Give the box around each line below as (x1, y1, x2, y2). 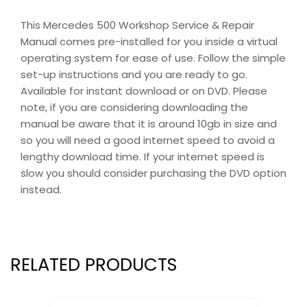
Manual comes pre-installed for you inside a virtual (21, 34, 278, 49)
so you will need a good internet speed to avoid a (21, 132, 275, 147)
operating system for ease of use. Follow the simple (21, 50, 286, 65)
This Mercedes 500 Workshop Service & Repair (21, 17, 254, 32)
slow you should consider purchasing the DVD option (21, 165, 286, 180)
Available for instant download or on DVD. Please (21, 83, 267, 98)
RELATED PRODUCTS (10, 252, 177, 278)
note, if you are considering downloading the (21, 99, 248, 114)
